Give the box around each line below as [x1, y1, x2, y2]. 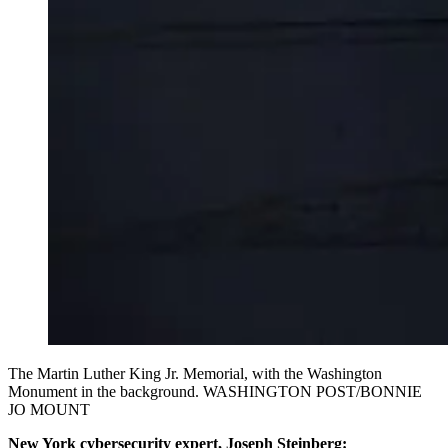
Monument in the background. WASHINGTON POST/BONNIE [8, 383, 422, 401]
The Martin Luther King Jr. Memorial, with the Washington [8, 365, 382, 383]
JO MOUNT [8, 401, 90, 419]
